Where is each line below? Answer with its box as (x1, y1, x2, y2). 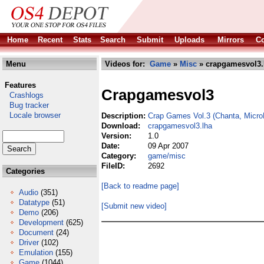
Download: (101, 121, 143, 130)
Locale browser (2, 111, 61, 120)
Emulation (19, 248, 53, 257)
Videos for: (103, 60, 150, 68)
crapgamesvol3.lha (148, 121, 212, 130)
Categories (4, 167, 45, 176)
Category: (101, 151, 138, 160)
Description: (101, 111, 148, 120)
